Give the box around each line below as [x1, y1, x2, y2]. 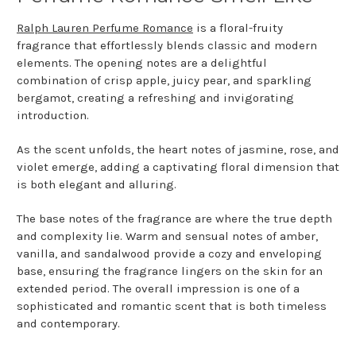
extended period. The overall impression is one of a [17, 281, 300, 296]
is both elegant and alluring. [17, 176, 176, 192]
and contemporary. [17, 315, 120, 331]
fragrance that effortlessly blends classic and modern [17, 37, 317, 52]
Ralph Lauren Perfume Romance [17, 20, 193, 35]
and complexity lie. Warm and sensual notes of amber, [17, 228, 318, 243]
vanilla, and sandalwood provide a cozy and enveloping [17, 246, 322, 261]
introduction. [17, 107, 92, 122]
